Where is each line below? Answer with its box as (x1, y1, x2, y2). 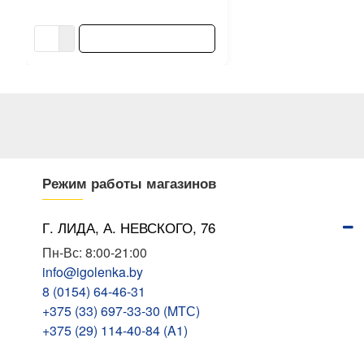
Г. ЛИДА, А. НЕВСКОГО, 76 (42, 217, 215, 237)
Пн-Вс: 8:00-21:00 (42, 243, 147, 262)
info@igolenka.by (42, 262, 143, 281)
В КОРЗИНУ (116, 31, 177, 46)
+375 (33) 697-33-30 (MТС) (42, 301, 200, 320)
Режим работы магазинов (42, 173, 216, 193)
